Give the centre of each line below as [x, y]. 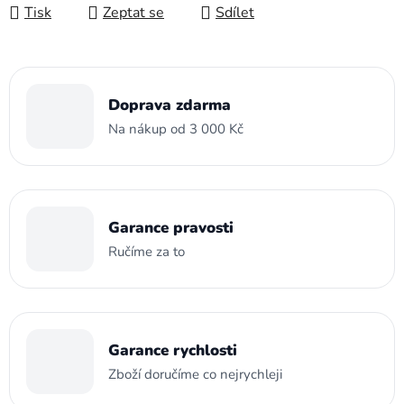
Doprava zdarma [170, 105]
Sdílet [235, 13]
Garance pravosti [171, 227]
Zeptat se [133, 13]
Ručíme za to [147, 251]
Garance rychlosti [173, 350]
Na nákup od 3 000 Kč [176, 129]
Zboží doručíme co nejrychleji [195, 374]
